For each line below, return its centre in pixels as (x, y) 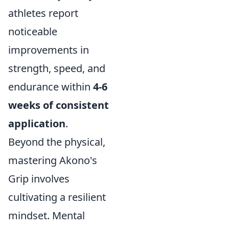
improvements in (49, 50)
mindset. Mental (47, 215)
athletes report (43, 13)
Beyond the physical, (57, 142)
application (37, 123)
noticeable (33, 31)
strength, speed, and (57, 68)
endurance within (51, 87)
